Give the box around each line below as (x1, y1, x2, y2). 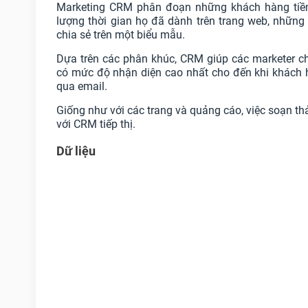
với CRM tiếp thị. (56, 118, 135, 131)
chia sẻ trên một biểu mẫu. (56, 28, 185, 42)
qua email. (56, 80, 107, 93)
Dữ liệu (56, 144, 96, 159)
